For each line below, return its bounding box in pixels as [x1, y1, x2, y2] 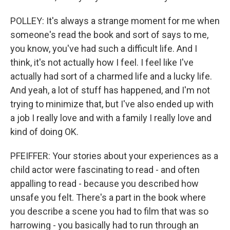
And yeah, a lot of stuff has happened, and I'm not [10, 85, 210, 95]
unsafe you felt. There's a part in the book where [10, 192, 206, 203]
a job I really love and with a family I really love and [10, 112, 212, 123]
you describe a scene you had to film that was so [10, 206, 208, 217]
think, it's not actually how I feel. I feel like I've [10, 57, 194, 68]
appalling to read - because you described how [10, 178, 199, 189]
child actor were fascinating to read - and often [10, 164, 200, 175]
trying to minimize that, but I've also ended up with [10, 99, 214, 109]
